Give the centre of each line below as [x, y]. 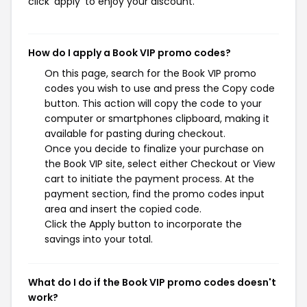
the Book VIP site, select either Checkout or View [160, 164]
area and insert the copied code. [123, 209]
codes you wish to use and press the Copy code [160, 88]
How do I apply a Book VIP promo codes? [130, 53]
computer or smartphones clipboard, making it [157, 119]
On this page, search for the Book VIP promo [150, 73]
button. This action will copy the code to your [153, 103]
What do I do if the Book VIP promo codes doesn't [152, 282]
